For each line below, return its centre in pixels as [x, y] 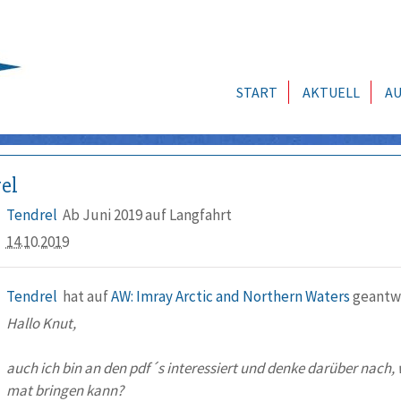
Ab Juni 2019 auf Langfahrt [147, 215]
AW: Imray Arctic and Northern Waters [230, 296]
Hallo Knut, [41, 323]
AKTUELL [331, 92]
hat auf [86, 296]
